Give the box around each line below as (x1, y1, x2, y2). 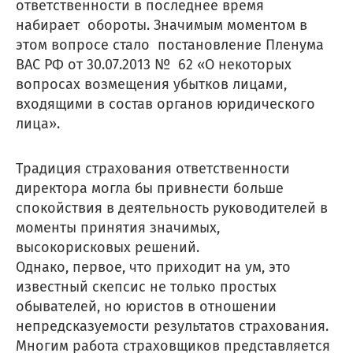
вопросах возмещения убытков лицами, (16, 75, 287, 93)
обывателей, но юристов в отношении (16, 297, 277, 315)
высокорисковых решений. (16, 238, 199, 256)
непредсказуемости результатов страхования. (16, 317, 329, 335)
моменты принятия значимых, (16, 218, 220, 236)
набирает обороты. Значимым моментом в (16, 16, 307, 34)
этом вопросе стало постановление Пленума (16, 35, 324, 54)
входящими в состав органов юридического (16, 95, 315, 113)
